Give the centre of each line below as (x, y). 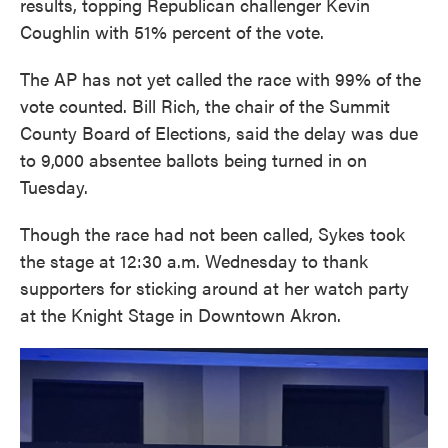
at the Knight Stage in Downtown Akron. (180, 314)
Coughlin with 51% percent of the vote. (172, 31)
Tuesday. (54, 186)
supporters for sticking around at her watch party (214, 287)
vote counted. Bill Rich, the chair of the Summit (205, 105)
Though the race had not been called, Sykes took (212, 233)
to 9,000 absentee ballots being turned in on (193, 159)
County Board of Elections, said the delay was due (219, 132)
